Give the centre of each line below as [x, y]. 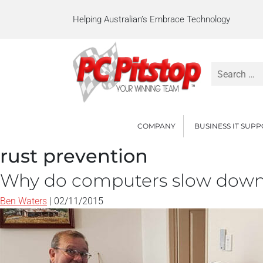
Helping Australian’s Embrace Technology [151, 19]
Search [225, 68]
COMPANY [156, 126]
